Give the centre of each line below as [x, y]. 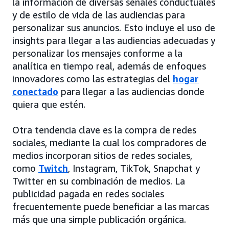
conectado [35, 92]
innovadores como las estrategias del [93, 79]
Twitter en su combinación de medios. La [99, 181]
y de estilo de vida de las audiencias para [99, 15]
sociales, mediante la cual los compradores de [109, 143]
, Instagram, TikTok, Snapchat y [134, 168]
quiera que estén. [49, 105]
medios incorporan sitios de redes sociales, [102, 156]
